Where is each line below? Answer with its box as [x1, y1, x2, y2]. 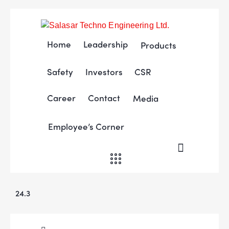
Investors [85, 65, 123, 78]
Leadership [83, 37, 128, 50]
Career [47, 91, 76, 104]
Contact [87, 91, 120, 104]
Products [141, 38, 177, 51]
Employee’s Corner [48, 120, 124, 132]
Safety [47, 65, 73, 78]
